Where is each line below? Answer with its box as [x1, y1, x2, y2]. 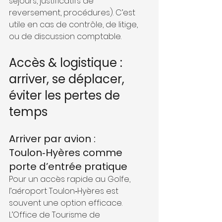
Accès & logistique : [9, 54, 125, 71]
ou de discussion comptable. [9, 30, 121, 42]
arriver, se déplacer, [9, 70, 127, 87]
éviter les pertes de [9, 87, 123, 104]
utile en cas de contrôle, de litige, [9, 18, 140, 30]
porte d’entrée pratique [9, 159, 127, 173]
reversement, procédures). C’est [9, 6, 137, 18]
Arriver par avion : [9, 131, 98, 146]
